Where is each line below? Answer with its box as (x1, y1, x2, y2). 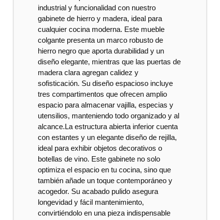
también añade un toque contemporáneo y (38, 176, 173, 185)
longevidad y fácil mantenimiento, (38, 198, 144, 206)
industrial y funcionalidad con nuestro (38, 3, 156, 12)
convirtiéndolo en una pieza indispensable (38, 209, 171, 217)
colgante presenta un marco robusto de (38, 36, 164, 44)
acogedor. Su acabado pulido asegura (38, 187, 159, 195)
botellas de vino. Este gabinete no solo (38, 155, 161, 163)
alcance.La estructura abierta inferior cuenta (38, 122, 178, 131)
